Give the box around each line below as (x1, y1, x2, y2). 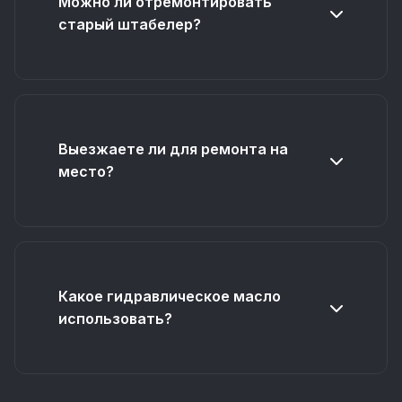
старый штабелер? (58, 15, 201, 33)
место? (58, 162, 114, 180)
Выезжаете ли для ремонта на (58, 140, 288, 158)
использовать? (58, 310, 172, 328)
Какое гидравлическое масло (58, 287, 281, 305)
